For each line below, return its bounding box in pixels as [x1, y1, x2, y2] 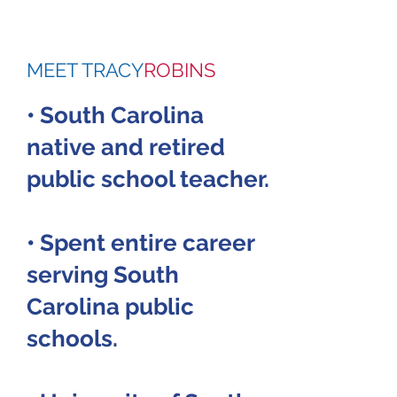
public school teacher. [27, 166, 269, 192]
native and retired [27, 134, 225, 160]
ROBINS [144, 58, 215, 82]
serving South [27, 261, 179, 288]
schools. [27, 325, 118, 352]
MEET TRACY [27, 58, 144, 82]
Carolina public [27, 293, 194, 320]
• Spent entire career [27, 230, 254, 256]
